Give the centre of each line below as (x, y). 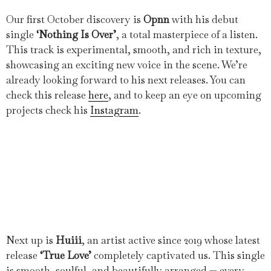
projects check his (48, 110)
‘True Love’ (66, 255)
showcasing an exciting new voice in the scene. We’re (127, 64)
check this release (47, 95)
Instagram (114, 110)
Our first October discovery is (75, 19)
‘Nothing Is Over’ (76, 34)
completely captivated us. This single (178, 255)
